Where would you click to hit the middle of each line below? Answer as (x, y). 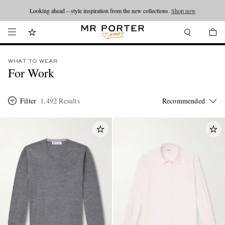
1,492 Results (60, 101)
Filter (28, 101)
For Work (31, 73)
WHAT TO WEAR (33, 61)
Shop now (183, 11)
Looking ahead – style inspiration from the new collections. (100, 11)
